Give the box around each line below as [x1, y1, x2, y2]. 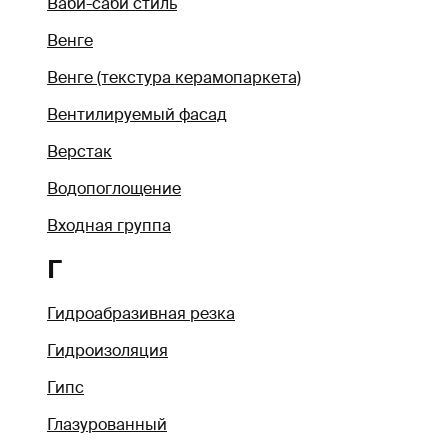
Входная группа [47, 214, 171, 236]
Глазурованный [47, 414, 167, 436]
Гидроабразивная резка [47, 303, 235, 325]
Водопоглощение [47, 177, 181, 199]
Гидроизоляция [47, 340, 168, 362]
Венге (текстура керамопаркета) [47, 66, 301, 88]
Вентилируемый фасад [47, 103, 227, 125]
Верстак [47, 140, 112, 162]
